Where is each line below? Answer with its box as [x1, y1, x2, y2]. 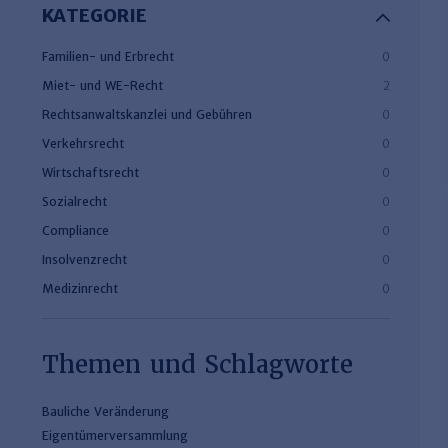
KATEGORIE [42, 4, 147, 27]
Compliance [42, 223, 109, 238]
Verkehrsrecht [42, 136, 124, 151]
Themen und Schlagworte [42, 349, 353, 380]
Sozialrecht [42, 194, 107, 209]
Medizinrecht [42, 281, 118, 296]
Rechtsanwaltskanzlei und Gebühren [42, 107, 252, 122]
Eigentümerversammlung [42, 427, 188, 443]
